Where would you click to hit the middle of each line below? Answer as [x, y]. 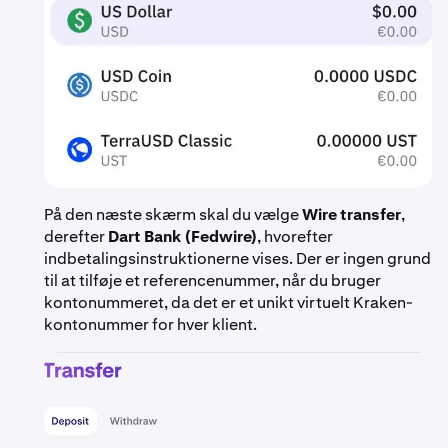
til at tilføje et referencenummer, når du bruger [212, 281]
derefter [76, 237]
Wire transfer [351, 215]
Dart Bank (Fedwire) [182, 237]
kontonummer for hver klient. [150, 325]
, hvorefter [295, 237]
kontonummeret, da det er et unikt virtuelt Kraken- [228, 303]
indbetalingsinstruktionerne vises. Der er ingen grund [237, 259]
